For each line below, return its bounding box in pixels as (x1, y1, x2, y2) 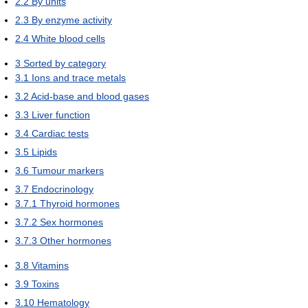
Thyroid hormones (40, 198, 120, 209)
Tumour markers (32, 165, 104, 176)
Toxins (32, 278, 59, 289)
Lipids (32, 146, 57, 157)
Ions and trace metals (32, 72, 126, 83)
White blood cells (32, 33, 105, 44)
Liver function (32, 109, 90, 120)
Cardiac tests (32, 128, 89, 139)
